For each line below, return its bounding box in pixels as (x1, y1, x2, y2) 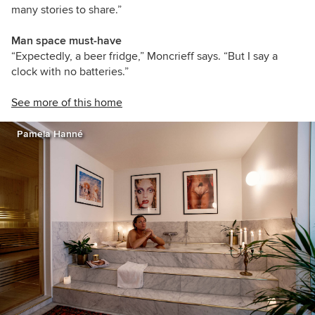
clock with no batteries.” (11, 64, 129, 79)
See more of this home (11, 95, 122, 110)
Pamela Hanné (17, 127, 83, 140)
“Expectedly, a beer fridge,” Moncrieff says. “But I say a (11, 49, 278, 63)
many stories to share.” (11, 2, 122, 17)
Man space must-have (11, 33, 122, 48)
